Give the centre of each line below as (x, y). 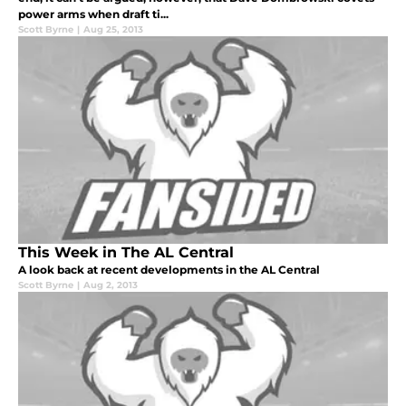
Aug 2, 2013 (111, 285)
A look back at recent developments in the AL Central (169, 269)
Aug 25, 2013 (113, 29)
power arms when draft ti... (93, 14)
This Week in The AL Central (126, 252)
